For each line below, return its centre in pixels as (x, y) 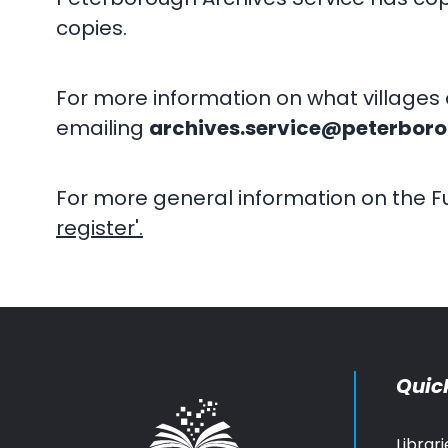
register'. (99, 228)
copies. (91, 28)
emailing (102, 128)
